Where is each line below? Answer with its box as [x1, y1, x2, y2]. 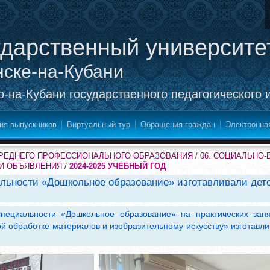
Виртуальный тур [67, 120, 130, 129]
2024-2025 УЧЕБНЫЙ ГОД [69, 162, 166, 171]
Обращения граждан [140, 120, 215, 129]
